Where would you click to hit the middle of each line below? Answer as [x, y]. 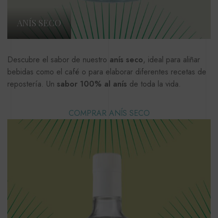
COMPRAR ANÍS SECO [109, 113]
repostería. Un [32, 84]
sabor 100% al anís [92, 84]
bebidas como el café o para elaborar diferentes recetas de [107, 72]
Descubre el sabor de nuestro [58, 60]
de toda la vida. [154, 84]
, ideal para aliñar [172, 60]
